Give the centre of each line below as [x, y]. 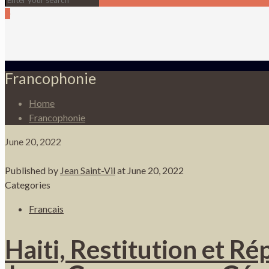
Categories [28, 184]
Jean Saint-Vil [88, 170]
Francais [46, 208]
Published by [32, 170]
